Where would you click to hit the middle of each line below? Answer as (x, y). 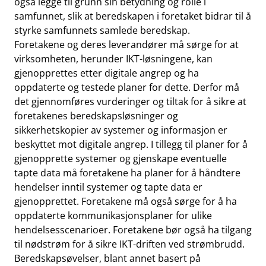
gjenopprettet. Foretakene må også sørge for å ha (126, 201)
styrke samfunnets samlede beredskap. (102, 30)
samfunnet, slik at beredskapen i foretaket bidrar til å (133, 16)
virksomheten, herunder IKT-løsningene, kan (113, 59)
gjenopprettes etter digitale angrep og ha (107, 73)
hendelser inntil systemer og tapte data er (108, 187)
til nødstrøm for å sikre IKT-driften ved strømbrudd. (129, 244)
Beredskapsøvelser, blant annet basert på (107, 258)
